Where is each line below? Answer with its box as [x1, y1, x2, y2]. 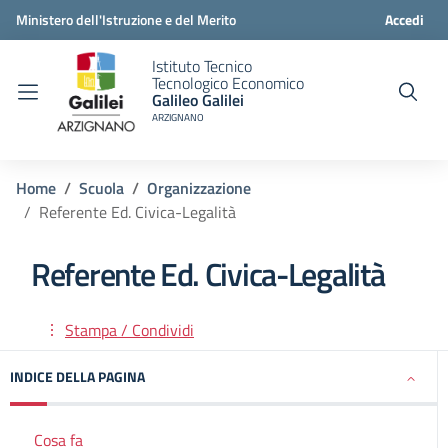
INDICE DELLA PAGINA [10, 366, 145, 387]
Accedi [384, 9, 424, 30]
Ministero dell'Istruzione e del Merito [16, 9, 236, 30]
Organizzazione [147, 176, 251, 200]
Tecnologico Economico [152, 71, 304, 95]
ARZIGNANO [152, 110, 204, 125]
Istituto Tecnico [152, 54, 252, 78]
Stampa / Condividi [65, 318, 194, 342]
